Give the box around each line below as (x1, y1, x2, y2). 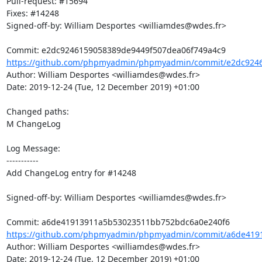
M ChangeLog (6, 118, 61, 129)
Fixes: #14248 (6, 8, 59, 19)
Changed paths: (6, 106, 71, 117)
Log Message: (6, 143, 60, 154)
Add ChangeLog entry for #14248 (6, 167, 136, 178)
